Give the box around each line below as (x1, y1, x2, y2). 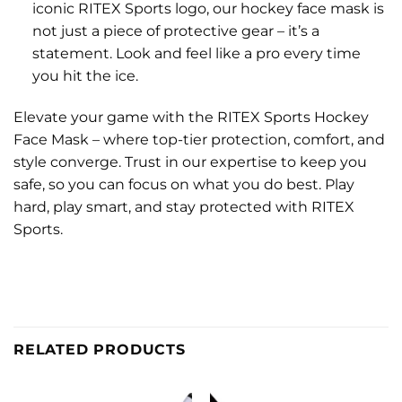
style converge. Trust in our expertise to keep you (13, 153, 367, 170)
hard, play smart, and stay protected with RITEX (13, 197, 354, 215)
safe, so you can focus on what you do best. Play (13, 175, 354, 193)
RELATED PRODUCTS (13, 341, 186, 359)
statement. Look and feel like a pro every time (31, 45, 361, 63)
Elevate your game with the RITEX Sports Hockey (13, 108, 369, 126)
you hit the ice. (31, 67, 138, 85)
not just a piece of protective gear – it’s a (31, 22, 319, 40)
